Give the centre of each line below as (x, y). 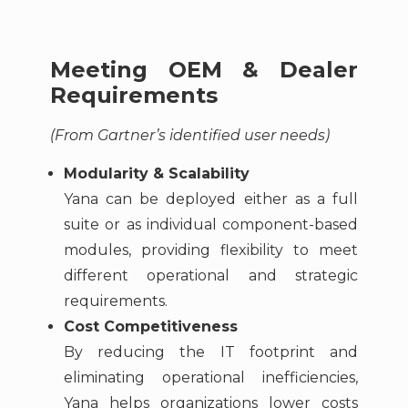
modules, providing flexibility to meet (211, 250)
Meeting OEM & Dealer (204, 69)
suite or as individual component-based (211, 225)
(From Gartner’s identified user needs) (189, 135)
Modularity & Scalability (156, 174)
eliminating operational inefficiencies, (211, 378)
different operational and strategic (211, 276)
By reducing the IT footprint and (211, 352)
